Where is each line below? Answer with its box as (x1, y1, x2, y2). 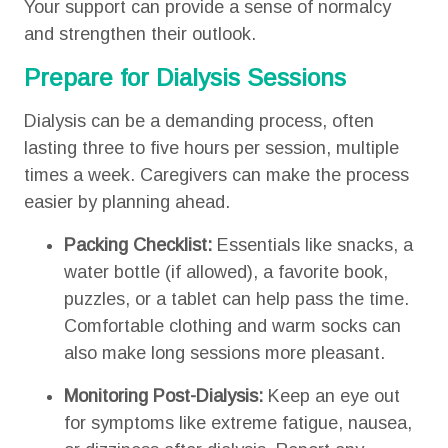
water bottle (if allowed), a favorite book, (63, 262, 388, 282)
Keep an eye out (262, 386, 400, 406)
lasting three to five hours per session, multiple (23, 138, 399, 158)
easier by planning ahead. (23, 192, 230, 212)
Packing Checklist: (63, 235, 212, 255)
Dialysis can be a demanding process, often (23, 111, 374, 131)
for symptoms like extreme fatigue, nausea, (63, 413, 412, 433)
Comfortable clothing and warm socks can (63, 316, 401, 336)
